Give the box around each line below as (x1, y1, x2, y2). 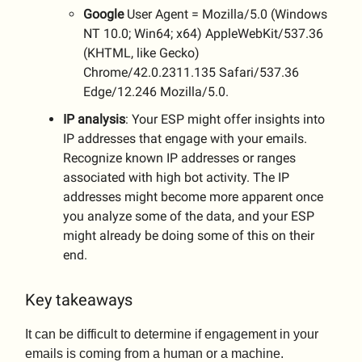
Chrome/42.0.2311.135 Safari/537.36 (83, 65, 299, 81)
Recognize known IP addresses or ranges (63, 150, 296, 166)
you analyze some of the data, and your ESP (63, 208, 314, 225)
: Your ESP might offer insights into (125, 112, 325, 128)
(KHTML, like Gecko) (83, 45, 200, 61)
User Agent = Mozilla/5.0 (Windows (124, 6, 327, 23)
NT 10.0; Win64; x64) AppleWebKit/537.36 (83, 26, 323, 42)
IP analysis (63, 112, 125, 128)
